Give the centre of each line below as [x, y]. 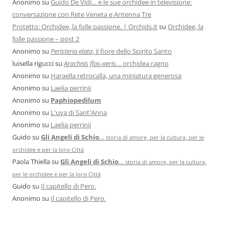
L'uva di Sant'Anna [79, 112]
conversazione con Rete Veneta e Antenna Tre [82, 14]
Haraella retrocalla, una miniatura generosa [116, 75]
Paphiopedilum [76, 100]
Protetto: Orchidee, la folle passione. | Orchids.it [85, 26]
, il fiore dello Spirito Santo [132, 51]
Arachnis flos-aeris [90, 63]
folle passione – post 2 [46, 39]
